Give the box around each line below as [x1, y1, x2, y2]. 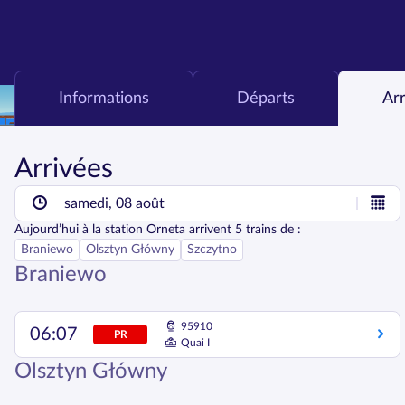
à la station [79, 223, 146, 236]
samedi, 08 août [64, 196, 165, 211]
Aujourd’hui [14, 223, 79, 236]
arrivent [185, 223, 235, 236]
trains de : [242, 223, 301, 236]
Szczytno [187, 243, 237, 256]
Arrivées [14, 155, 113, 183]
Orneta [146, 223, 185, 236]
